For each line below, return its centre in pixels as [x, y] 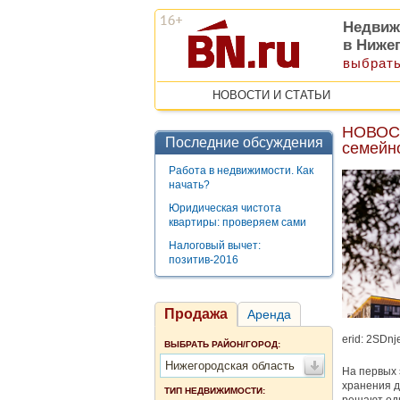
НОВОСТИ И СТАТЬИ [271, 95]
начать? [189, 185]
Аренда [269, 314]
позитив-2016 [204, 260]
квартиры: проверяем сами [237, 222]
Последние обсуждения [244, 142]
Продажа [196, 314]
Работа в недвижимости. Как [241, 171]
